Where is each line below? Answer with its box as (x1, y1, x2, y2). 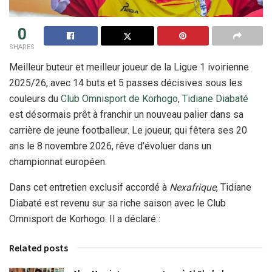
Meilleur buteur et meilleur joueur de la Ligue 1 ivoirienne (9, 61, 249, 73)
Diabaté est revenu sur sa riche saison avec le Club (9, 197, 226, 209)
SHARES (9, 42, 35, 51)
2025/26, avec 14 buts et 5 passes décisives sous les (9, 76, 242, 89)
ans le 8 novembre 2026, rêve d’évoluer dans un (9, 140, 211, 152)
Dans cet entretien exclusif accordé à (9, 181, 169, 193)
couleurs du (9, 92, 61, 104)
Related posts (9, 241, 68, 254)
